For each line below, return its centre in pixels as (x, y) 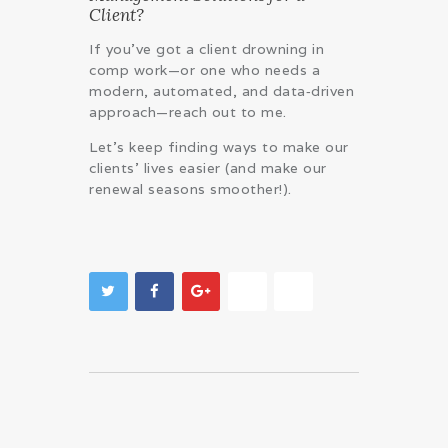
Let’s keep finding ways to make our (219, 147)
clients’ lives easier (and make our (208, 168)
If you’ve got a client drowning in (206, 49)
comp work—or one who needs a (204, 70)
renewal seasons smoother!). (190, 189)
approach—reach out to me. (188, 112)
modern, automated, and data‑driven (221, 91)
